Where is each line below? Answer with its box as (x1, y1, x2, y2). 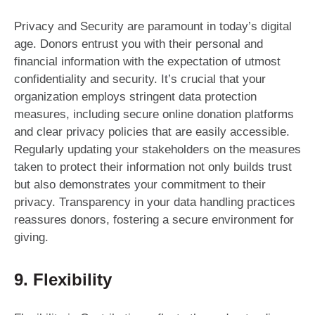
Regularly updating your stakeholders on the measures (14, 143, 301, 157)
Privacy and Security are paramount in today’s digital (14, 20, 292, 34)
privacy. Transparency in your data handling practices (14, 195, 295, 210)
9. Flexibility (14, 270, 112, 290)
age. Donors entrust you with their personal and (14, 37, 263, 51)
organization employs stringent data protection (14, 90, 257, 104)
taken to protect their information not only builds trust (14, 160, 292, 174)
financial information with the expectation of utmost (14, 55, 281, 69)
